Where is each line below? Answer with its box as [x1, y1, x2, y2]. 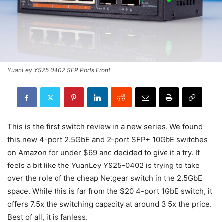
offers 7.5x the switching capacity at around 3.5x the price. [7, 199, 212, 209]
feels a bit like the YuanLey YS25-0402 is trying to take [7, 161, 200, 170]
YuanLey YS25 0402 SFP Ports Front [7, 66, 110, 74]
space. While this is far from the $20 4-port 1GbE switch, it [7, 186, 212, 196]
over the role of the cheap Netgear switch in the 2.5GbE [7, 173, 202, 183]
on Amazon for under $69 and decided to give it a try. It [7, 148, 200, 158]
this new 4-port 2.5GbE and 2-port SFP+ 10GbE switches [7, 135, 208, 145]
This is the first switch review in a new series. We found [7, 122, 203, 132]
